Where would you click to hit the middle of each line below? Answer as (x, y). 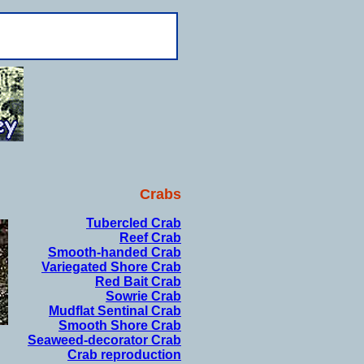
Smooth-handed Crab (115, 252)
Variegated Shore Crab (111, 267)
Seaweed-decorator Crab (104, 340)
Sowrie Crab (143, 296)
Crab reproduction (124, 355)
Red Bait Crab (138, 282)
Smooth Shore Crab (120, 325)
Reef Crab (150, 238)
